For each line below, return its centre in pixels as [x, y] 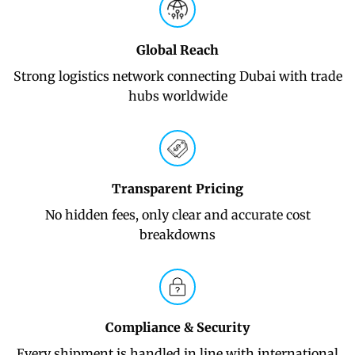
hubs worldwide [177, 96]
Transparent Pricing [177, 189]
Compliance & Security [177, 327]
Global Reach [177, 50]
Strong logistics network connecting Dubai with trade [177, 76]
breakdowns [177, 235]
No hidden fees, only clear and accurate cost [177, 215]
